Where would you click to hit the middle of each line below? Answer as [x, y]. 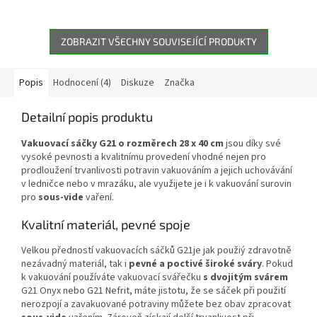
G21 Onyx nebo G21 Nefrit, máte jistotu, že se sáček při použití [154, 290]
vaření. [100, 197]
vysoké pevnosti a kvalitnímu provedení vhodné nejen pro [144, 157]
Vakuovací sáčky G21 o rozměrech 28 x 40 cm [122, 143]
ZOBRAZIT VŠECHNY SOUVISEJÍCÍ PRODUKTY [158, 41]
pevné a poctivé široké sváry [195, 264]
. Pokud [277, 264]
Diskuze [138, 82]
